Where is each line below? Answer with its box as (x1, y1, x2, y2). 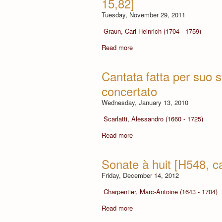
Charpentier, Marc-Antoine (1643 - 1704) (103, 186, 218, 196)
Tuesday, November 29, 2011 (102, 9, 185, 19)
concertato (102, 82, 157, 100)
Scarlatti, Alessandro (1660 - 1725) (103, 113, 203, 123)
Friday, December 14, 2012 (102, 170, 179, 180)
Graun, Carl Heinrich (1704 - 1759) (103, 26, 201, 36)
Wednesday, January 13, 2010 (102, 97, 188, 107)
